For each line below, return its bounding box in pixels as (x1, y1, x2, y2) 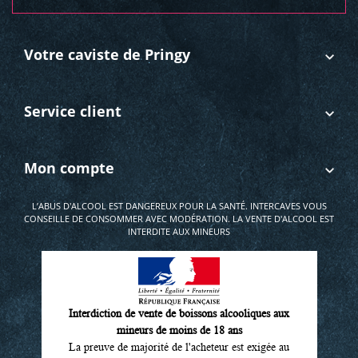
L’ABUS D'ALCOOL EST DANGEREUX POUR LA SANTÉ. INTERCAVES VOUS (31, 199, 327, 212)
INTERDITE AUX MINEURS (128, 225, 230, 237)
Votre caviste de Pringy (24, 44, 190, 64)
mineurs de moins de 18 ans (116, 323, 242, 336)
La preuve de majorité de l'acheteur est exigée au (69, 340, 289, 353)
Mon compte (24, 157, 114, 177)
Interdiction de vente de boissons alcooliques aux (69, 306, 289, 320)
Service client (24, 101, 121, 121)
